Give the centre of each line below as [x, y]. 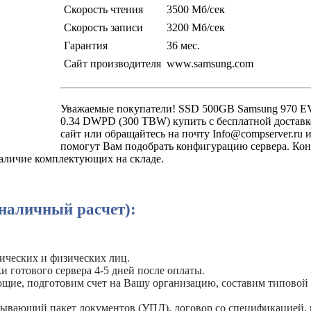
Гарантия [86, 45]
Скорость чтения [104, 9]
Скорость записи [104, 27]
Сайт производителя [113, 63]
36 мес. [184, 45]
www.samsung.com [210, 63]
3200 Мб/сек [196, 27]
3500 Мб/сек [196, 9]
